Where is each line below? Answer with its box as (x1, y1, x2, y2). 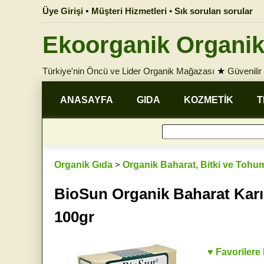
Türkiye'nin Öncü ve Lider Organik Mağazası (42, 66, 214, 76)
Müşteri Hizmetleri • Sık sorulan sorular (91, 6, 253, 16)
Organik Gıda (54, 160, 113, 170)
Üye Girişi (42, 6, 83, 16)
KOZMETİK (184, 95, 233, 105)
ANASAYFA (60, 95, 113, 105)
